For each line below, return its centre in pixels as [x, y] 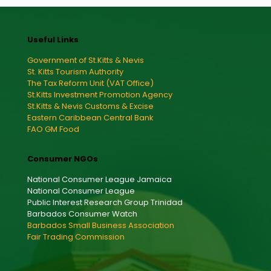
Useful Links [53, 40]
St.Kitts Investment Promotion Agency [100, 95]
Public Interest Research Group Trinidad [105, 203]
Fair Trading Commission [76, 237]
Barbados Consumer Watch [82, 214]
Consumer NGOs [63, 159]
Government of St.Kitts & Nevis [86, 60]
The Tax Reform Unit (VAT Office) [90, 83]
